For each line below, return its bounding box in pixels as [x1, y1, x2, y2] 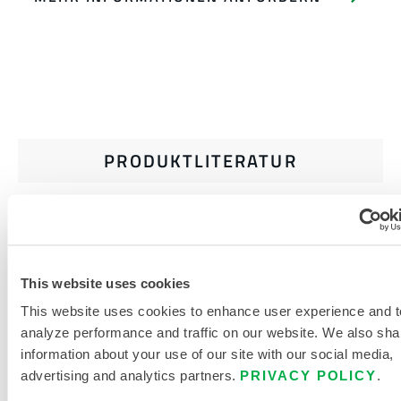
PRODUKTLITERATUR [104, 147, 297, 175]
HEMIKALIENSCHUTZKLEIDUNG [89, 272, 297, 292]
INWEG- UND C [89, 251, 187, 270]
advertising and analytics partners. [21, 367, 240, 383]
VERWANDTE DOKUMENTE [78, 310, 323, 338]
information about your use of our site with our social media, [21, 346, 394, 362]
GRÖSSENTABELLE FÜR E [89, 229, 245, 249]
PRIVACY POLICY [240, 367, 378, 383]
